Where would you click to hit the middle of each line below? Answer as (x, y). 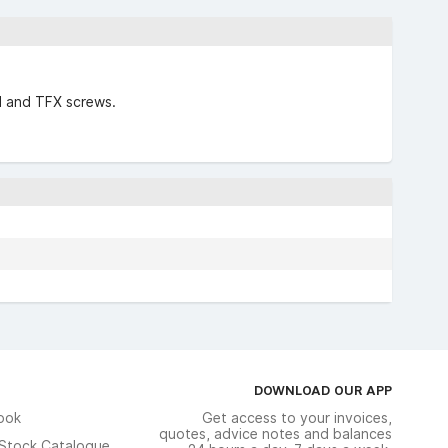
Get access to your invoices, (296, 418)
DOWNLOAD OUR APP (322, 390)
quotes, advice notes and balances (275, 434)
